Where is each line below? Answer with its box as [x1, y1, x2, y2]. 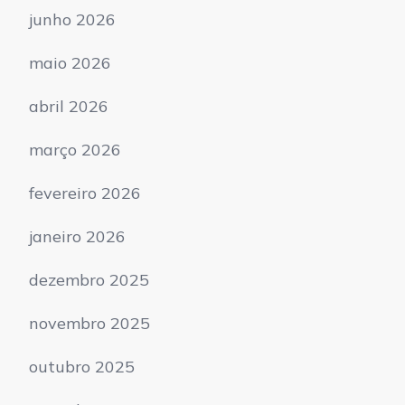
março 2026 [29, 138, 121, 160]
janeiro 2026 [29, 225, 126, 247]
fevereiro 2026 [29, 182, 141, 203]
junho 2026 [29, 8, 116, 30]
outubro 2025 [29, 355, 135, 377]
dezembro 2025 [29, 268, 149, 290]
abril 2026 [29, 95, 108, 117]
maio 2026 [29, 52, 111, 73]
